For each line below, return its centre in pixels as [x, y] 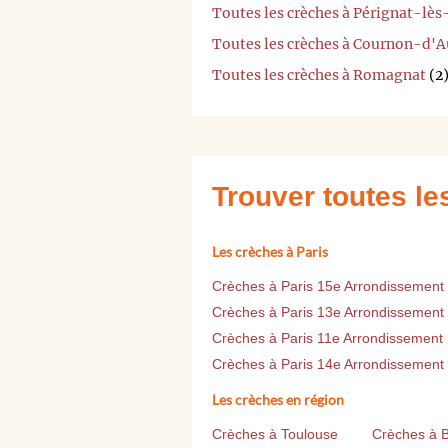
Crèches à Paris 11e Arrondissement [327, 337]
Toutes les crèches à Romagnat [319, 74]
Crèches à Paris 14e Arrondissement [328, 363]
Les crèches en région [278, 399]
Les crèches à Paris [270, 251]
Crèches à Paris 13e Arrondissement [328, 311]
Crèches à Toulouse [275, 433]
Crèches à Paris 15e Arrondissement [328, 285]
